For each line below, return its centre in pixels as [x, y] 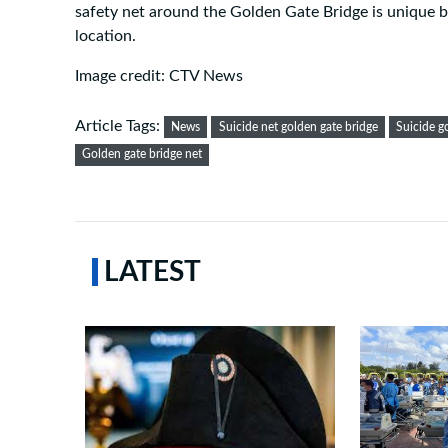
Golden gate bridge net [142, 154]
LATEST [152, 272]
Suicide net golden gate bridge [298, 126]
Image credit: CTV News [159, 75]
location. [105, 35]
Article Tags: [119, 125]
